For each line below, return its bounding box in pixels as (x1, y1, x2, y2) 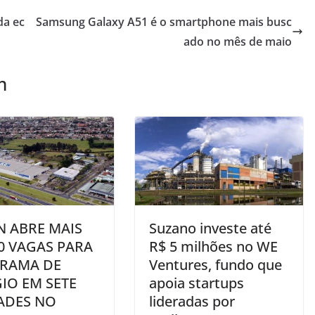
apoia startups (149, 273, 244, 292)
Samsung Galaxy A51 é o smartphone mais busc (36, 14, 292, 30)
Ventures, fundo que (149, 255, 282, 274)
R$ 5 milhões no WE (149, 236, 278, 256)
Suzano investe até (149, 218, 271, 238)
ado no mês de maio (184, 34, 292, 50)
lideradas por (149, 291, 235, 311)
